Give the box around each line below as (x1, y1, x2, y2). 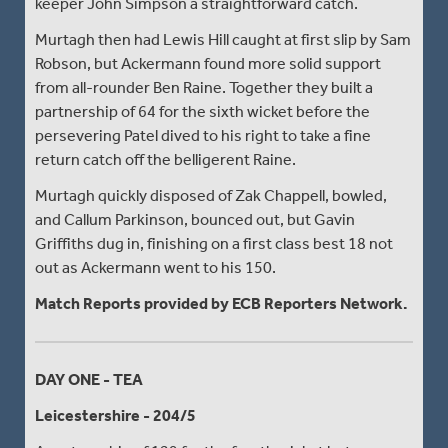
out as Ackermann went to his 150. (35, 257, 276, 277)
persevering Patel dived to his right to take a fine (35, 125, 371, 145)
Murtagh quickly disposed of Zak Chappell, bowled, (35, 185, 387, 205)
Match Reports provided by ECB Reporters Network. (35, 293, 408, 313)
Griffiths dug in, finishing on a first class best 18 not (35, 233, 393, 253)
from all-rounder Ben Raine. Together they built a (35, 77, 373, 97)
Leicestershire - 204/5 (35, 405, 196, 425)
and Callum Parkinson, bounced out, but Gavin (35, 209, 355, 229)
